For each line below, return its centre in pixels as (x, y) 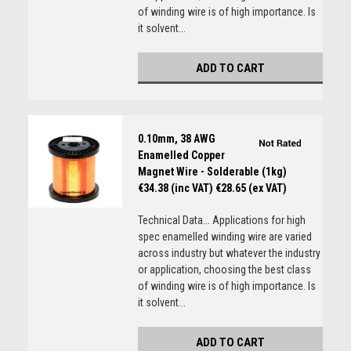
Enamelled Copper (181, 155)
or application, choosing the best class (224, 270)
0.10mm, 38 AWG (176, 139)
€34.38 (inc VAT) (175, 188)
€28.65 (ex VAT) (251, 188)
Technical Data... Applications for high (221, 220)
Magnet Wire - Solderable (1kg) (212, 172)
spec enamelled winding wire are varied (224, 237)
